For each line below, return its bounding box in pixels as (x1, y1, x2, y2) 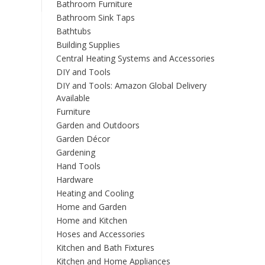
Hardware (56, 174, 93, 185)
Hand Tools (56, 160, 101, 172)
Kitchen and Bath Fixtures (56, 242, 154, 253)
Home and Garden (56, 201, 127, 212)
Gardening (56, 147, 95, 158)
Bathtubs (56, 25, 91, 37)
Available (56, 92, 90, 104)
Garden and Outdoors (56, 119, 140, 131)
